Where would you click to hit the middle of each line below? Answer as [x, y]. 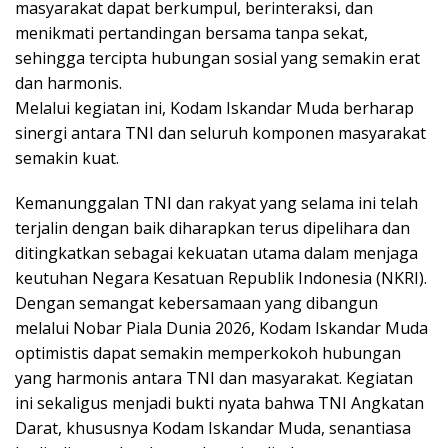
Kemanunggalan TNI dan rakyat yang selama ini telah [216, 203]
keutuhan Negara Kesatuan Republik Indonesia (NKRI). [221, 278]
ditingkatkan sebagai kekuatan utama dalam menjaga [216, 253]
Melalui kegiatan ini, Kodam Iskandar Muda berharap [214, 108]
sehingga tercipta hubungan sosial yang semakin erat [217, 58]
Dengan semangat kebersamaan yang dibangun [196, 303]
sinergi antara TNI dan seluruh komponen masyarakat [220, 133]
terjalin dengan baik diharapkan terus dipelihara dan [212, 228]
